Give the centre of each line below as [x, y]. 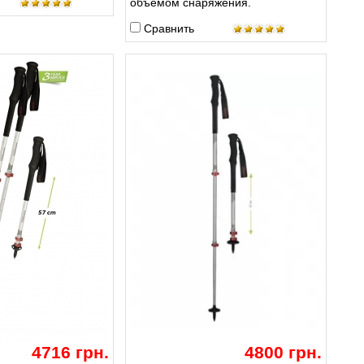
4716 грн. [70, 353]
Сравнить [169, 29]
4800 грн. [283, 353]
